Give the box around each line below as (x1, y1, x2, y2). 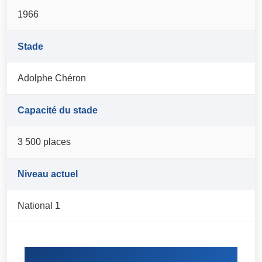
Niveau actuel (18, 169, 78, 180)
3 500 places (18, 137, 71, 147)
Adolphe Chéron (18, 73, 87, 84)
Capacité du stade (18, 105, 98, 116)
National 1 (18, 201, 61, 211)
